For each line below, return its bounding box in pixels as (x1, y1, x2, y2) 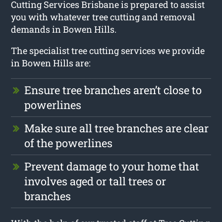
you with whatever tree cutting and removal (11, 10, 196, 23)
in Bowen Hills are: (11, 56, 91, 69)
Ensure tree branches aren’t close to (24, 82, 202, 97)
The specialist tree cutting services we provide (11, 44, 205, 56)
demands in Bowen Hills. (11, 23, 117, 35)
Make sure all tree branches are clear (24, 120, 209, 135)
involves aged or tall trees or (24, 173, 166, 188)
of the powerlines (24, 135, 113, 150)
